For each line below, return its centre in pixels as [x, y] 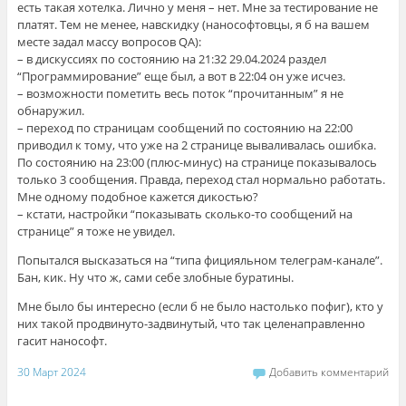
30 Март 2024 [51, 372]
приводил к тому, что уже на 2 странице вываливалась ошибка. [196, 145]
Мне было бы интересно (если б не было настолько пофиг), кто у [200, 307]
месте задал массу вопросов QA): [109, 42]
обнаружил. [50, 111]
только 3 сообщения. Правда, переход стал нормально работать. [201, 180]
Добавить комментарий [329, 372]
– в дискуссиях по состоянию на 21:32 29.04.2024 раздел [171, 59]
